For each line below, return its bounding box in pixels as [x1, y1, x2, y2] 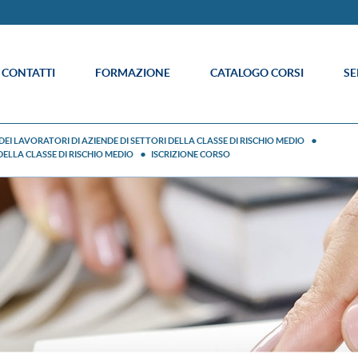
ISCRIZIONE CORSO [151, 149, 230, 159]
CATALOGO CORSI [210, 66, 304, 79]
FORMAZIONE [95, 66, 170, 79]
